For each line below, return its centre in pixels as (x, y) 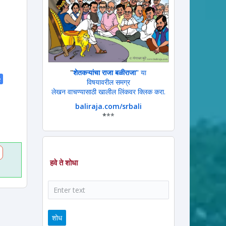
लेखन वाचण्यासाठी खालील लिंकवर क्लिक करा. (108, 91)
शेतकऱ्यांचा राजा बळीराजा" (106, 72)
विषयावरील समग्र (108, 82)
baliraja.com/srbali (108, 106)
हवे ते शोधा (64, 162)
